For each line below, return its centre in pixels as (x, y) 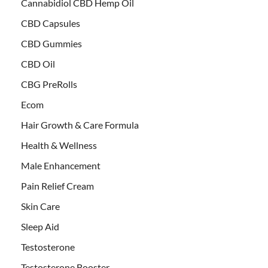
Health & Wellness (59, 145)
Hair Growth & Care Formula (80, 124)
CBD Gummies (51, 43)
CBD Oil (38, 63)
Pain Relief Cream (57, 185)
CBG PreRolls (49, 84)
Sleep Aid (40, 226)
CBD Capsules (51, 23)
